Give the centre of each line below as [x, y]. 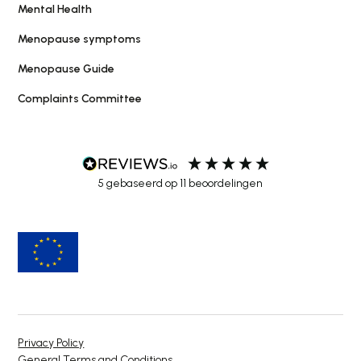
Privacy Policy [51, 342]
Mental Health [55, 9]
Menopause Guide [66, 68]
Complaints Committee [80, 98]
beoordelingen [224, 183]
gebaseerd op [143, 183]
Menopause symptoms [80, 39]
